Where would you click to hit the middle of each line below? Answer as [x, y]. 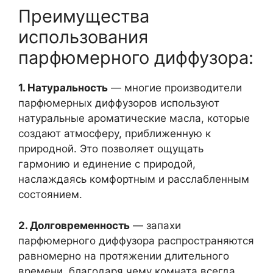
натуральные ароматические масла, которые [134, 118]
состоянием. [50, 194]
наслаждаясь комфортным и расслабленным [134, 179]
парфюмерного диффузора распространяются [136, 240]
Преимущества [84, 16]
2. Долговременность [74, 225]
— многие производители [175, 88]
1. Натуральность [63, 88]
